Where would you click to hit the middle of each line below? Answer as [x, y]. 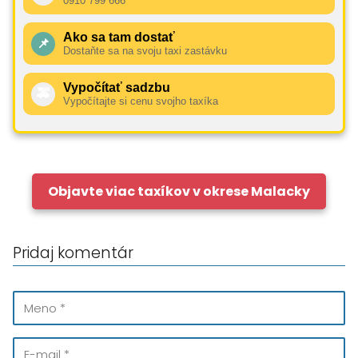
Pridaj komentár [73, 253]
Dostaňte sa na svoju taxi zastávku [145, 51]
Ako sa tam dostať [119, 37]
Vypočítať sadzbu [117, 88]
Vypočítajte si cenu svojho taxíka [141, 101]
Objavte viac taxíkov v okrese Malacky [179, 191]
